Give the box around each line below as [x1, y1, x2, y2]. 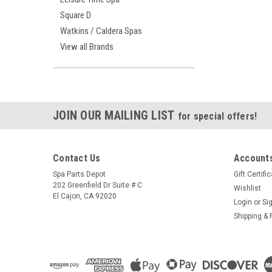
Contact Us [53, 152, 101, 164]
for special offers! [177, 110, 257, 122]
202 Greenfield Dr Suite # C [53, 181, 142, 189]
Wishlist [233, 184, 261, 192]
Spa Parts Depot [53, 170, 106, 178]
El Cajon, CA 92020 [53, 192, 117, 200]
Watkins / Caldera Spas [60, 25, 142, 36]
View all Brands [60, 41, 114, 52]
